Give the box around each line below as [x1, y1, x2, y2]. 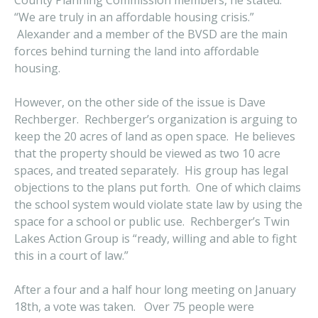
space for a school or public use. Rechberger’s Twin [14, 214, 290, 229]
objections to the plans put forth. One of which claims [14, 180, 301, 195]
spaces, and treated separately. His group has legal [14, 163, 288, 178]
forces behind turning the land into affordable [14, 43, 259, 59]
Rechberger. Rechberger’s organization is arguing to [14, 111, 297, 127]
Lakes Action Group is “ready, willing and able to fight [14, 231, 297, 246]
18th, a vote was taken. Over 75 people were [14, 299, 254, 314]
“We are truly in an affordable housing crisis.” [14, 9, 254, 25]
